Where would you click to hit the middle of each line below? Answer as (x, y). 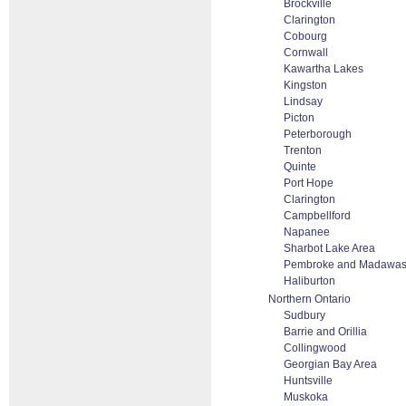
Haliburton (309, 281)
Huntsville (308, 381)
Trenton (303, 150)
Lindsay (303, 101)
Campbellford (317, 216)
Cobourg (305, 36)
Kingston (305, 85)
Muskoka (306, 397)
